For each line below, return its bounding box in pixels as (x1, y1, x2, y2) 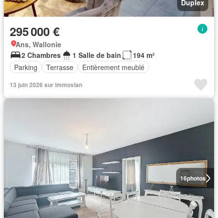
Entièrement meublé (82, 62, 145, 72)
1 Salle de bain (73, 50, 121, 60)
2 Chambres (21, 50, 61, 60)
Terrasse (46, 62, 73, 72)
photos (186, 174, 206, 182)
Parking (14, 62, 37, 72)
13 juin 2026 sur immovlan (10, 80, 82, 89)
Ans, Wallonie (16, 39, 61, 49)
